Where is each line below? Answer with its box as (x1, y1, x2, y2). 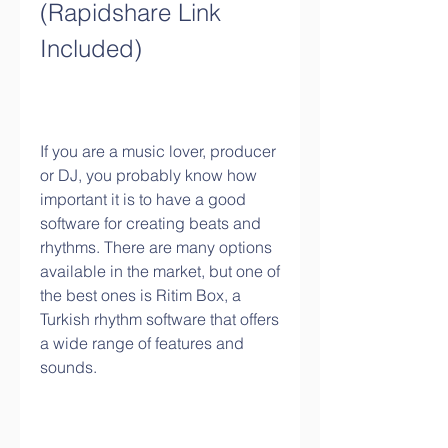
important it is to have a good (40, 189, 246, 209)
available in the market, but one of (40, 261, 280, 281)
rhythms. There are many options (40, 237, 272, 257)
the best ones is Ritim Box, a (40, 285, 241, 305)
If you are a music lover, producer (40, 141, 276, 161)
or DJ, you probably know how (40, 165, 257, 185)
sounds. (40, 357, 97, 377)
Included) (40, 34, 142, 63)
